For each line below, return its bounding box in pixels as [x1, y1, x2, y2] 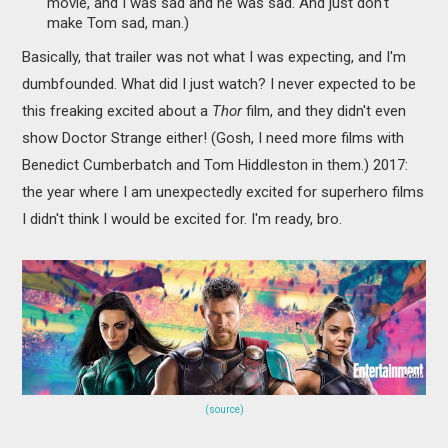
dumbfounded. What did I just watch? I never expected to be [22, 74, 417, 93]
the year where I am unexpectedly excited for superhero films [22, 182, 425, 201]
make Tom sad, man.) [47, 13, 190, 32]
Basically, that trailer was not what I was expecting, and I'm [22, 47, 407, 66]
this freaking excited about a [22, 101, 213, 120]
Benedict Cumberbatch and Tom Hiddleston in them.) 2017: [22, 155, 409, 174]
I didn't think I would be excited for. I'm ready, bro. [22, 209, 343, 228]
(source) [204, 403, 244, 415]
